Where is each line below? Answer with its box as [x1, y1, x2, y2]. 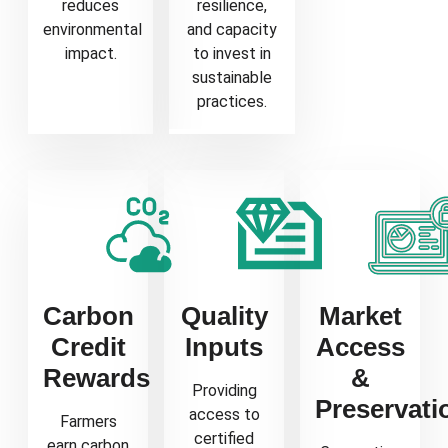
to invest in [192, 43, 271, 63]
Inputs [185, 331, 263, 362]
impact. [64, 43, 117, 63]
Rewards [43, 362, 150, 393]
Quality [180, 300, 268, 331]
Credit [50, 331, 126, 362]
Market [318, 300, 402, 331]
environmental [43, 19, 142, 39]
